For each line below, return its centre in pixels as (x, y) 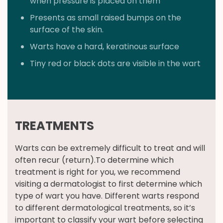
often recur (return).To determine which (94, 160)
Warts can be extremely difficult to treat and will (110, 148)
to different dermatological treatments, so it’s (105, 208)
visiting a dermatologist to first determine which (109, 184)
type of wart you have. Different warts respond (107, 196)
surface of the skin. (67, 30)
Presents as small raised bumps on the (106, 18)
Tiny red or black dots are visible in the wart (115, 64)
